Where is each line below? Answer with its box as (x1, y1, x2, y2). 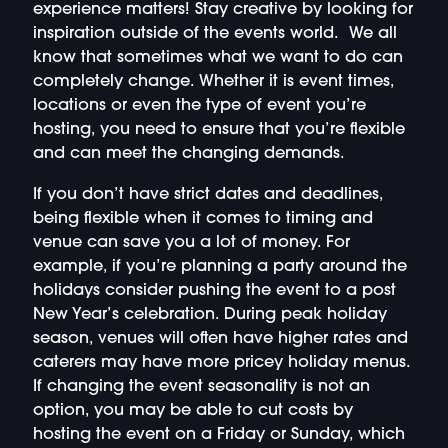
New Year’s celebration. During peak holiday (32, 306, 387, 323)
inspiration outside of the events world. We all (32, 26, 397, 43)
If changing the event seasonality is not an (32, 378, 370, 395)
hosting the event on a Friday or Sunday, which (32, 426, 405, 443)
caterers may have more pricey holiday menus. (32, 354, 410, 371)
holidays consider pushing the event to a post (32, 282, 396, 299)
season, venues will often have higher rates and (32, 330, 408, 347)
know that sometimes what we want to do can (32, 50, 403, 67)
